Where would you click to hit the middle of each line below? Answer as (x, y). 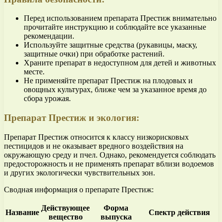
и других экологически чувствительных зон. (80, 172)
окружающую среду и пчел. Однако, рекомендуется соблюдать (110, 155)
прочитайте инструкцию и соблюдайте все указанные (115, 27)
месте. (34, 72)
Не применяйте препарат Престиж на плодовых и (108, 81)
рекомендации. (49, 36)
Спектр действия (179, 212)
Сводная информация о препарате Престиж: (79, 189)
